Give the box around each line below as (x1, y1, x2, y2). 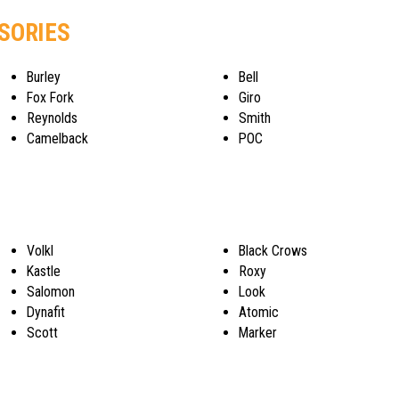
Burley (26, 69, 61, 86)
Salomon (26, 282, 75, 300)
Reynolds (26, 110, 77, 127)
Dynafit (26, 303, 65, 321)
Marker (239, 323, 278, 341)
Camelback (26, 130, 88, 148)
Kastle (26, 262, 61, 280)
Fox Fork (26, 89, 74, 107)
